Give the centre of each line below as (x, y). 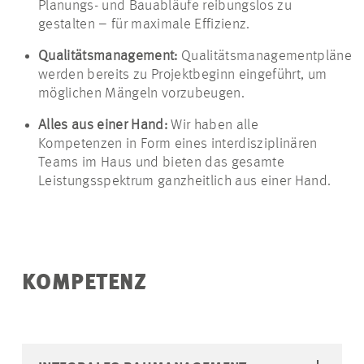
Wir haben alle (214, 125)
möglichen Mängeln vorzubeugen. (145, 93)
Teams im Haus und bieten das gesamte (161, 162)
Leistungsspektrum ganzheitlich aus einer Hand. (185, 181)
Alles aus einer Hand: (105, 125)
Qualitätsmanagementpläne (266, 56)
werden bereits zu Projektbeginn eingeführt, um (183, 74)
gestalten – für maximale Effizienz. (146, 24)
